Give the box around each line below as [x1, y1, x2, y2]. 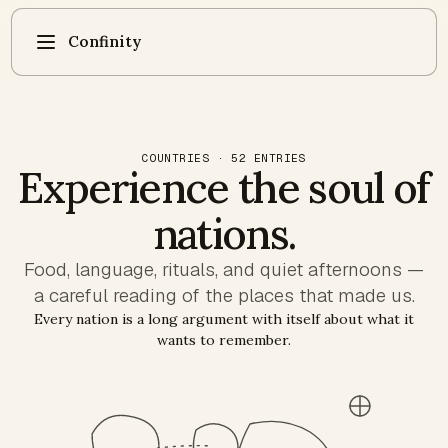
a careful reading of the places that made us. [33, 283, 415, 308]
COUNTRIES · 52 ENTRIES [142, 151, 306, 165]
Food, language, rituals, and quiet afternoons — [24, 257, 424, 282]
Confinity [67, 31, 141, 51]
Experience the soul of [18, 161, 430, 214]
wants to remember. [157, 331, 291, 349]
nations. [152, 207, 296, 260]
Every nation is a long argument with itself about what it [34, 310, 414, 328]
